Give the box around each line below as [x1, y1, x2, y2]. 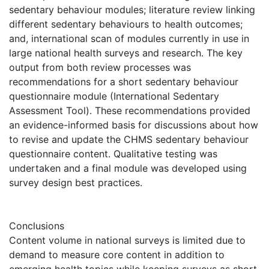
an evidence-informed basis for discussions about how [9, 118, 258, 131]
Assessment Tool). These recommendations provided [9, 104, 250, 116]
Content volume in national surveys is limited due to [9, 234, 246, 246]
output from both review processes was [9, 61, 191, 73]
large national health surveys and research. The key [9, 46, 243, 59]
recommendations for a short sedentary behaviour [9, 75, 238, 88]
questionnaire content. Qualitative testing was [9, 147, 217, 160]
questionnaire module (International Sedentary [9, 89, 219, 102]
